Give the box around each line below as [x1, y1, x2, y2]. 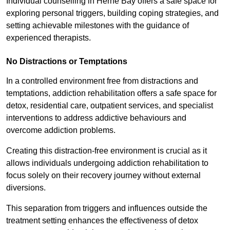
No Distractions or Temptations [6, 57, 127, 66]
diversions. [6, 183, 48, 193]
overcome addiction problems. [6, 126, 116, 135]
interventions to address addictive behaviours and [6, 113, 186, 123]
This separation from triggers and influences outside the [6, 204, 207, 213]
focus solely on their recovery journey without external [6, 171, 201, 180]
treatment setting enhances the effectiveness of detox [6, 216, 198, 225]
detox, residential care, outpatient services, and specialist [6, 101, 213, 110]
